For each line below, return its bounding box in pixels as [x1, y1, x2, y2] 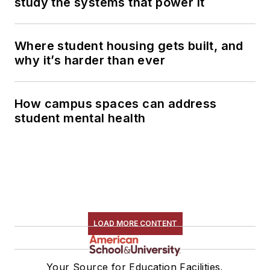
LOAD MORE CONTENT [93, 218, 177, 228]
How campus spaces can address [14, 96, 217, 111]
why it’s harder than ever [14, 52, 165, 67]
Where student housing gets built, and [14, 38, 243, 53]
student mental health [14, 110, 146, 125]
